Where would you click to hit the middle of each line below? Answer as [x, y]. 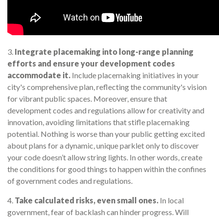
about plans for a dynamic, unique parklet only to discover [103, 146]
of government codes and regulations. [70, 181]
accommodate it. [39, 75]
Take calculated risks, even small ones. [87, 200]
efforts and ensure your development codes [91, 64]
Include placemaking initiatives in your [135, 75]
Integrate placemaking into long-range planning [104, 52]
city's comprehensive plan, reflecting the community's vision [107, 87]
